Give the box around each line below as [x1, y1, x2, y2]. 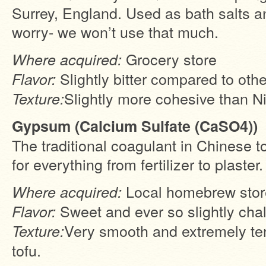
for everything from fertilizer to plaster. [12, 153, 263, 175]
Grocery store [122, 48, 217, 69]
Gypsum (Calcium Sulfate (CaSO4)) [12, 115, 258, 137]
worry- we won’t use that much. [12, 21, 218, 42]
